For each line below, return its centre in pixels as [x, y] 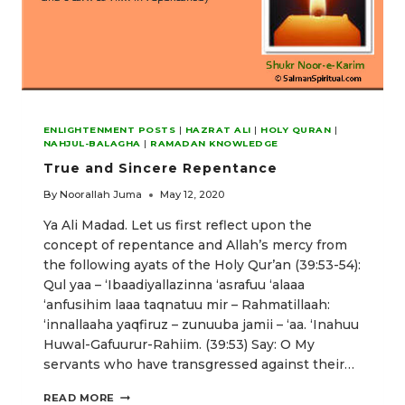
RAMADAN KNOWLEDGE [214, 144]
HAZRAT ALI [218, 130]
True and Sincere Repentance [160, 169]
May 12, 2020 [193, 195]
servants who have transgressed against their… [199, 365]
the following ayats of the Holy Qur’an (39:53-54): [202, 265]
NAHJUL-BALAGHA [92, 144]
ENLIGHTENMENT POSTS [110, 130]
